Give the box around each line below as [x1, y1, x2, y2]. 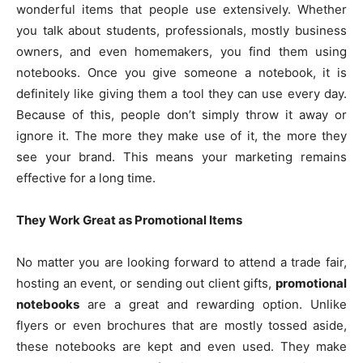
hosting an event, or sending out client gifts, [16, 275, 275, 292]
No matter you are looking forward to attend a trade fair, [16, 254, 347, 271]
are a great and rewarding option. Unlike [79, 297, 347, 313]
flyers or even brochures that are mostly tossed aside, [16, 318, 347, 334]
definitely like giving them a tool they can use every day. [16, 86, 347, 102]
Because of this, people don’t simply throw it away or [16, 107, 347, 123]
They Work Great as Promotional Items [16, 212, 242, 228]
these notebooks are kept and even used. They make [16, 339, 347, 355]
